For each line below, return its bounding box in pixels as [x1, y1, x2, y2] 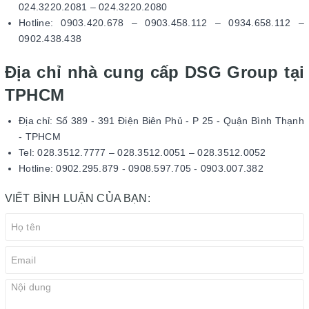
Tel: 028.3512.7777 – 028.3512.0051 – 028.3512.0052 [19, 146, 266, 158]
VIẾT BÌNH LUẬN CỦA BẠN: [5, 192, 150, 204]
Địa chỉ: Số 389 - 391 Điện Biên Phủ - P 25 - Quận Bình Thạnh [19, 114, 304, 126]
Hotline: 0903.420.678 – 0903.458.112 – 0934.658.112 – [19, 17, 304, 28]
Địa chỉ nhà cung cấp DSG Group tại [5, 62, 304, 81]
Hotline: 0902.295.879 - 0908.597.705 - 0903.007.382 [19, 162, 263, 174]
